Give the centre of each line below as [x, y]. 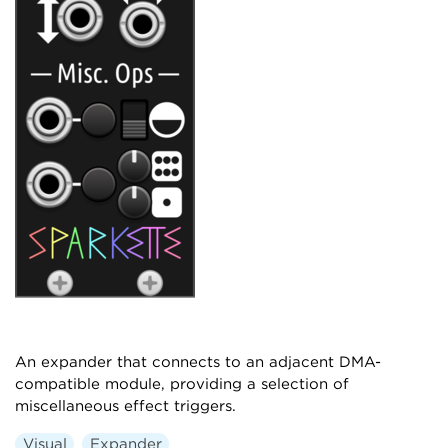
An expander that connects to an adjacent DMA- [198, 362]
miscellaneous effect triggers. [125, 406]
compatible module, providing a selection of [182, 384]
